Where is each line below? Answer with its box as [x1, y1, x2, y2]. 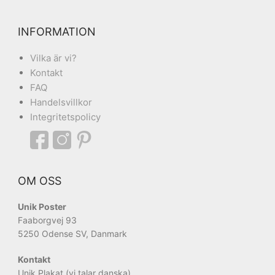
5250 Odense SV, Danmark [18, 228, 127, 239]
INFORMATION [18, 25, 96, 38]
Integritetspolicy [30, 110, 101, 123]
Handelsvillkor [30, 96, 92, 108]
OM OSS [18, 174, 61, 187]
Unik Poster [18, 201, 66, 212]
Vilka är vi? [30, 52, 77, 64]
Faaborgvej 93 [18, 214, 77, 225]
